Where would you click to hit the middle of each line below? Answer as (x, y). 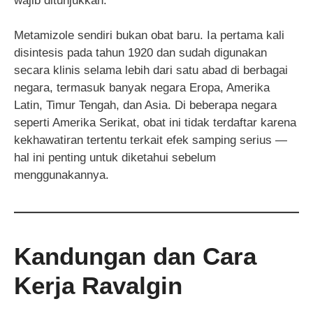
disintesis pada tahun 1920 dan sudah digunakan (140, 53)
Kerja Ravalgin (98, 286)
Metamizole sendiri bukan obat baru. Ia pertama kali (149, 36)
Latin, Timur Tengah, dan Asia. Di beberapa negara (145, 105)
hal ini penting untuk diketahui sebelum (115, 158)
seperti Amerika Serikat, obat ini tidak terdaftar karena (155, 123)
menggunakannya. (61, 175)
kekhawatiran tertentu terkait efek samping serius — (151, 140)
